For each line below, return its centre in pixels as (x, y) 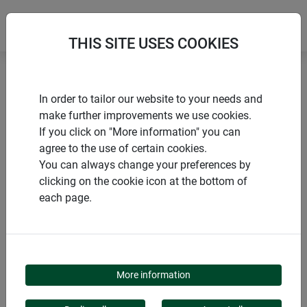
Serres (74, 93)
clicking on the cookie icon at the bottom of (143, 181)
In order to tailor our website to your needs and (151, 99)
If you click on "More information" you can (140, 132)
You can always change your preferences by (145, 165)
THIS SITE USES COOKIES (153, 44)
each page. (65, 198)
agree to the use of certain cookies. (123, 148)
